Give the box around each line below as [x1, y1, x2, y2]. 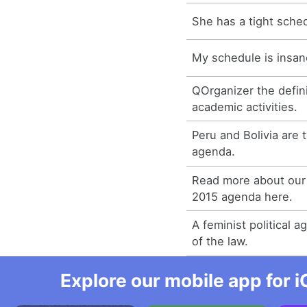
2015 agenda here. [192, 189, 293, 204]
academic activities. [192, 99, 298, 114]
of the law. [192, 234, 249, 249]
